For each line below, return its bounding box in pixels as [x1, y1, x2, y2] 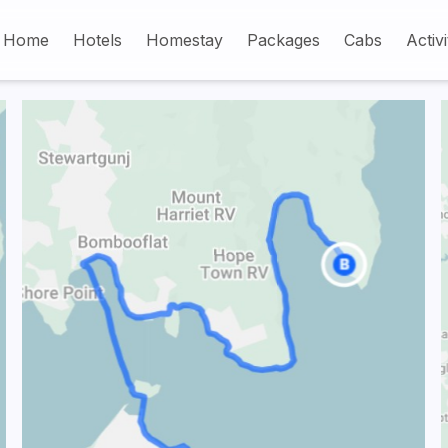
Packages [246, 30, 320, 50]
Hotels [72, 30, 122, 50]
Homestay [145, 30, 223, 50]
